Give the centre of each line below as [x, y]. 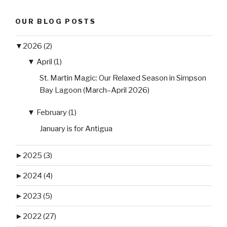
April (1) [49, 62]
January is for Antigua [76, 128]
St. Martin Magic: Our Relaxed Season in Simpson [123, 78]
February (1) [56, 113]
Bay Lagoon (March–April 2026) [94, 90]
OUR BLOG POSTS [56, 21]
